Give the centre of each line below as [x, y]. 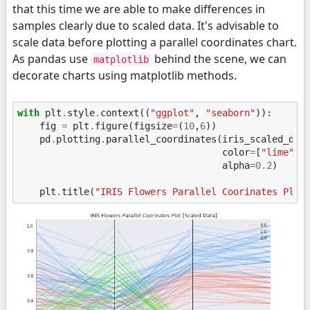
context [120, 113]
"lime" [278, 153]
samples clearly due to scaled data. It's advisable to [146, 25]
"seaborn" [231, 113]
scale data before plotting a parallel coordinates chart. [155, 42]
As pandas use [52, 58]
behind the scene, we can [219, 58]
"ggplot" [173, 113]
